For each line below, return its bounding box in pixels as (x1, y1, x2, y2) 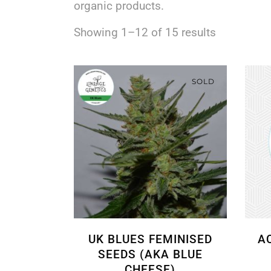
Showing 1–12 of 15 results (74, 25, 216, 39)
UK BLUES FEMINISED (88, 232, 212, 246)
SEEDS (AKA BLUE (97, 247, 203, 261)
